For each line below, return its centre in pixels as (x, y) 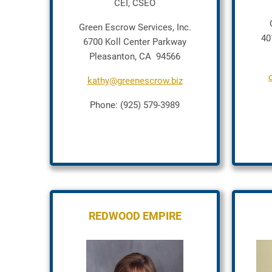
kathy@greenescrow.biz (135, 81)
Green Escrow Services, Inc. (135, 27)
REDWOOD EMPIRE (135, 216)
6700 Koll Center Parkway (135, 42)
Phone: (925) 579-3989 (135, 105)
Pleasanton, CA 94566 (135, 56)
